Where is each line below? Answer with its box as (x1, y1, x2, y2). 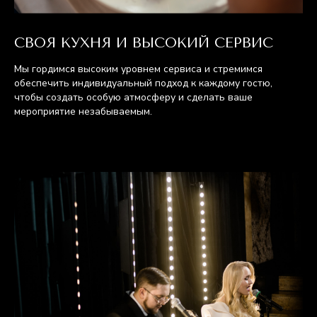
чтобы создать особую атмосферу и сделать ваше (14, 91, 253, 104)
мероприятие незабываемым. (14, 105, 152, 118)
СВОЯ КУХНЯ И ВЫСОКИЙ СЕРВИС (14, 35, 273, 51)
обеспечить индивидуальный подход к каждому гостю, (14, 76, 272, 90)
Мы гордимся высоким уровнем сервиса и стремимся (14, 62, 263, 76)
